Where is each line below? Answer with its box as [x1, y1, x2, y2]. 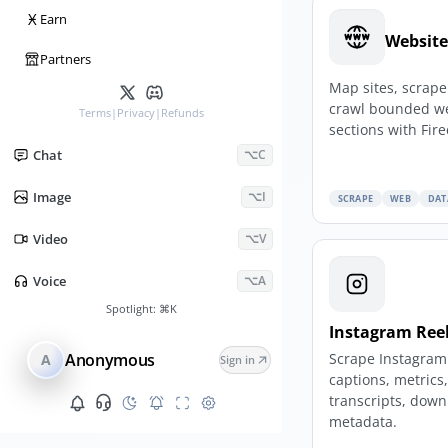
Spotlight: [105, 301, 159, 317]
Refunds [160, 105, 204, 121]
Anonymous [64, 348, 155, 371]
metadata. [329, 411, 398, 431]
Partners [40, 50, 92, 69]
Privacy [116, 105, 155, 121]
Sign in [220, 352, 256, 368]
